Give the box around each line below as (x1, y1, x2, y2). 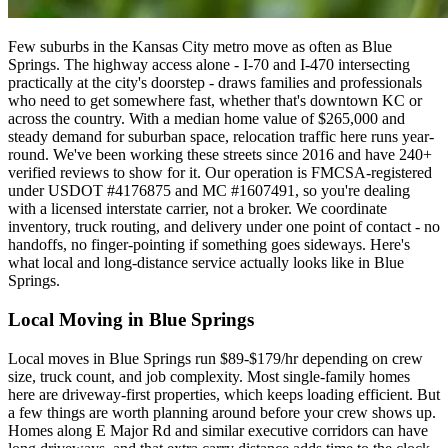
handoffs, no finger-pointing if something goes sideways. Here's (8, 236, 410, 254)
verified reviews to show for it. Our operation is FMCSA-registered (8, 164, 432, 182)
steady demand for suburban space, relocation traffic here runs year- (8, 128, 434, 146)
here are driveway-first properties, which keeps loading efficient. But (8, 385, 440, 403)
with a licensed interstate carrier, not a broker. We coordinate (8, 200, 387, 218)
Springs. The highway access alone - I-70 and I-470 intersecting (8, 56, 410, 74)
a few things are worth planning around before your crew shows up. (8, 403, 436, 421)
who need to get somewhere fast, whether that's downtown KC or (8, 92, 422, 110)
